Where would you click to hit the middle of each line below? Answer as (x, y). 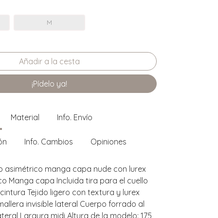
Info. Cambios (49, 141)
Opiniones (109, 141)
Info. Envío (75, 117)
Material (25, 117)
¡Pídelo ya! (49, 83)
